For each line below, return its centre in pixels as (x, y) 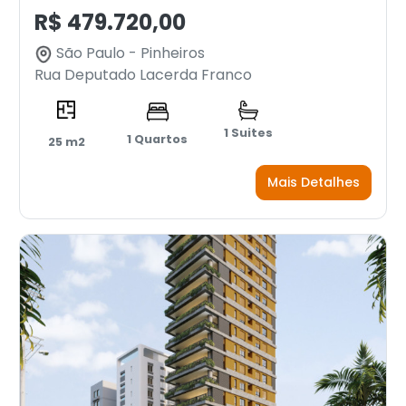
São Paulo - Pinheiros (129, 53)
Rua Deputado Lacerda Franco (143, 75)
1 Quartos (158, 139)
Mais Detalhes (314, 182)
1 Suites (249, 133)
